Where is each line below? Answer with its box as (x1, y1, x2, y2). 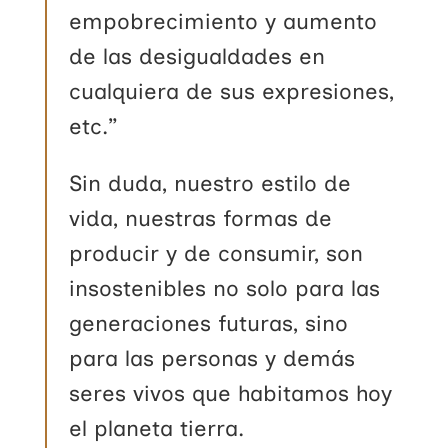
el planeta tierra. (69, 414, 245, 442)
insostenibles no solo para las (69, 274, 381, 302)
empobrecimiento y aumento (69, 7, 378, 35)
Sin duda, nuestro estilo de (69, 169, 352, 197)
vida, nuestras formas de (69, 204, 333, 232)
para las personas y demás (69, 344, 356, 372)
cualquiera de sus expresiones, (69, 77, 395, 105)
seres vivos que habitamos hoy (69, 379, 393, 407)
